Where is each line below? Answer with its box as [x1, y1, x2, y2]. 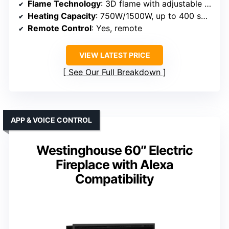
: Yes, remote [91, 22, 142, 33]
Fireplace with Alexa [56, 156, 173, 172]
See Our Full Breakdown [68, 66, 161, 77]
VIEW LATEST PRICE [79, 50, 150, 59]
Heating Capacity [28, 10, 96, 21]
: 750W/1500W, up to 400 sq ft [96, 10, 201, 21]
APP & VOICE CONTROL [11, 115, 92, 124]
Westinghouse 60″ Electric [36, 142, 193, 158]
